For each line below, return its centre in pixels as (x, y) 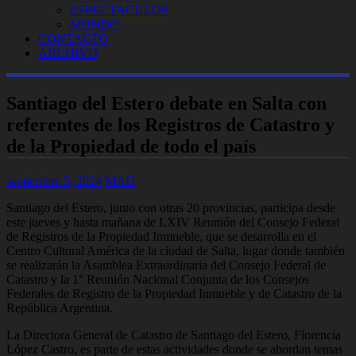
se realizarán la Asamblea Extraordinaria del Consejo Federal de (166, 265)
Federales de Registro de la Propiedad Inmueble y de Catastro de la (174, 293)
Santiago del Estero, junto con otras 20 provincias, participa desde (171, 207)
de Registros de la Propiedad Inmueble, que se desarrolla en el (161, 236)
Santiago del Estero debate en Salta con (166, 103)
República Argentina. (60, 308)
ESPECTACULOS (119, 10)
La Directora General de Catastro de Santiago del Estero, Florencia (174, 335)
